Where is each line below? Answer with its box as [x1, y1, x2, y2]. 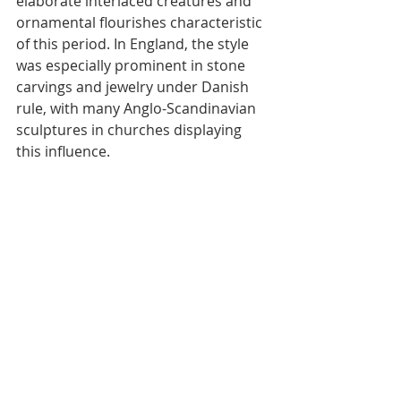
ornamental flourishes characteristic [16, 13, 266, 32]
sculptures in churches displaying [16, 120, 245, 140]
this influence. [16, 141, 110, 161]
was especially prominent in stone [16, 55, 249, 75]
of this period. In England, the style [16, 34, 252, 54]
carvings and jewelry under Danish [16, 77, 252, 97]
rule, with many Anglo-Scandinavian [16, 98, 260, 118]
